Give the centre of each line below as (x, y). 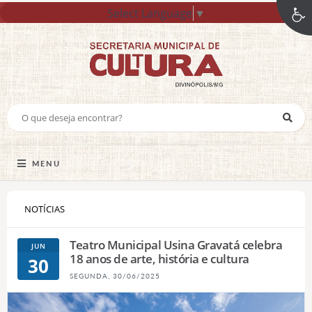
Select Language (150, 13)
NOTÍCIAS (45, 209)
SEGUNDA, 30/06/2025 (115, 275)
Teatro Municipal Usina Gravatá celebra (176, 244)
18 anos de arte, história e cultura (159, 258)
